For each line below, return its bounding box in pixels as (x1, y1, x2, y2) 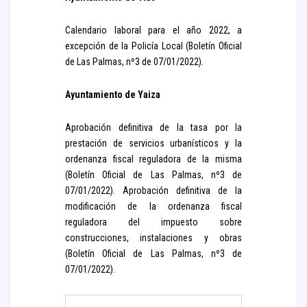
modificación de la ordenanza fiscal (65, 201, 242, 212)
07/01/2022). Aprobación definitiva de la (65, 185, 242, 196)
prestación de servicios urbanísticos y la (65, 138, 242, 149)
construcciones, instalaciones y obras (65, 232, 242, 243)
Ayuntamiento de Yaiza (65, 89, 160, 100)
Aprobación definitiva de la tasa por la (65, 122, 242, 133)
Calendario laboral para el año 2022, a (65, 25, 242, 36)
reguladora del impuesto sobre (65, 217, 242, 228)
